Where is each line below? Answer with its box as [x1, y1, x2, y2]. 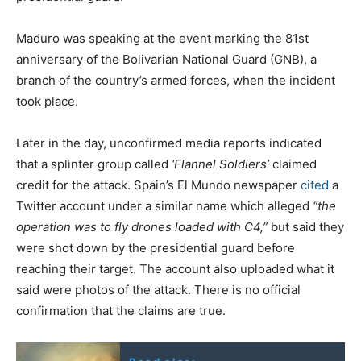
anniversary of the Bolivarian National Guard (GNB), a [16, 51, 317, 67]
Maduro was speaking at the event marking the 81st [16, 30, 309, 46]
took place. [16, 93, 78, 109]
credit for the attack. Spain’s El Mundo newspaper [16, 176, 301, 193]
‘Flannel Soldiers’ [172, 156, 269, 172]
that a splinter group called [16, 156, 172, 172]
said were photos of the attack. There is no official [16, 281, 301, 297]
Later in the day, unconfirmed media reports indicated [16, 135, 322, 151]
